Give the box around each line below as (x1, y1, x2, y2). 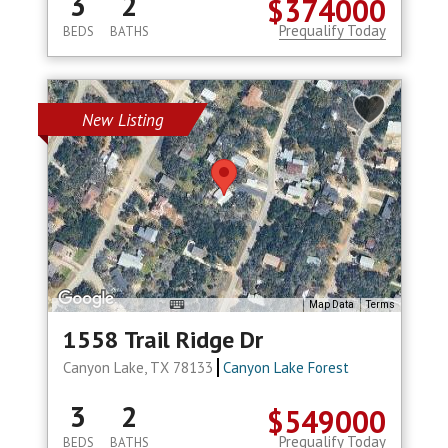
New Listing (81, 109, 164, 132)
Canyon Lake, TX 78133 (62, 358, 217, 378)
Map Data (308, 299, 354, 311)
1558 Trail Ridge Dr (62, 324, 263, 356)
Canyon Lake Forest (223, 358, 350, 378)
